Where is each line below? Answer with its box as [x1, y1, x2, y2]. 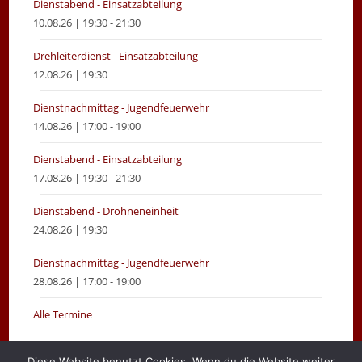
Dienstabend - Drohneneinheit [33, 203, 179, 218]
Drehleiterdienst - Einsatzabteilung [33, 48, 199, 63]
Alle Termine [33, 306, 93, 322]
